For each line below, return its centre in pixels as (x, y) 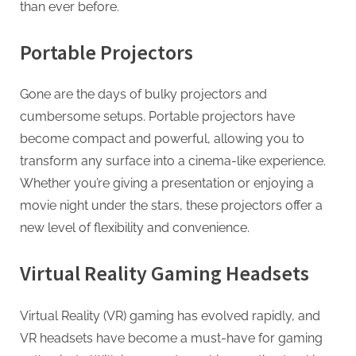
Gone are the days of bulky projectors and (143, 95)
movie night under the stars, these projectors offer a (171, 206)
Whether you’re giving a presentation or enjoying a (167, 184)
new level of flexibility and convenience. (135, 228)
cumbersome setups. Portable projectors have (157, 117)
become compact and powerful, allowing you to (162, 139)
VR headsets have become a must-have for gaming (171, 339)
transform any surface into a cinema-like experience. (173, 161)
